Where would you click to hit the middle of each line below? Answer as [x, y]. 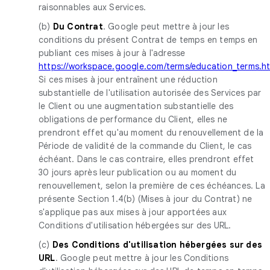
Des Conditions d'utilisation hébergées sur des [157, 244]
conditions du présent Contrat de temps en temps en [148, 39]
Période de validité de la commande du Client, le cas [145, 146]
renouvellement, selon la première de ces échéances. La [152, 185]
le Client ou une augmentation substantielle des [136, 106]
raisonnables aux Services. [93, 7]
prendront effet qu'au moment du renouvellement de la [151, 132]
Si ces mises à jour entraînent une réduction [128, 79]
